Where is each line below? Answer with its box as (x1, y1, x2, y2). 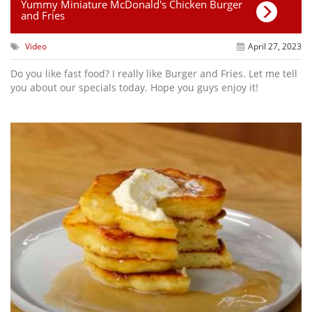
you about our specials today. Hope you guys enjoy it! (10, 81, 258, 94)
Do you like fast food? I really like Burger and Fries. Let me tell (10, 67, 297, 80)
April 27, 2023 (247, 40, 302, 52)
